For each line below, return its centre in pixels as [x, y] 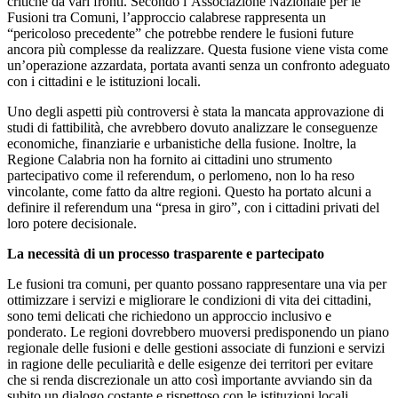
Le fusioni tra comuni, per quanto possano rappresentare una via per [197, 283]
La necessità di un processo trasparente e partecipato [166, 253]
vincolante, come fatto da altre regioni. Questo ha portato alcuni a [189, 191]
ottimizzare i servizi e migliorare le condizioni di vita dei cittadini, [189, 299]
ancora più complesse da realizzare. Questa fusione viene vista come [198, 49]
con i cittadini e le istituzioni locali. [104, 81]
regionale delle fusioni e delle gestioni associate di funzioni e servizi [196, 347]
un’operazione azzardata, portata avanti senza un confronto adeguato [199, 65]
